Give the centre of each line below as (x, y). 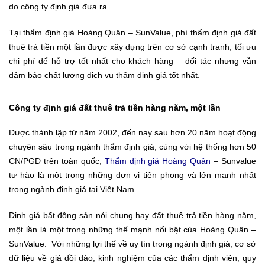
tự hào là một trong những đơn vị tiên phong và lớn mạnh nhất (132, 175)
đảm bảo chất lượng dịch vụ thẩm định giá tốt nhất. (104, 75)
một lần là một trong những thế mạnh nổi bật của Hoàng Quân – (132, 230)
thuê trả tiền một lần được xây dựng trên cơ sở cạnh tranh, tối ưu (132, 47)
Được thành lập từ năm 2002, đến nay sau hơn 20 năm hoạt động (132, 133)
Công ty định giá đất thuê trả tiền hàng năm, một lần (115, 108)
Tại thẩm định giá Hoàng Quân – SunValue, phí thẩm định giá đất (132, 33)
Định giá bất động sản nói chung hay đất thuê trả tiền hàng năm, (132, 216)
